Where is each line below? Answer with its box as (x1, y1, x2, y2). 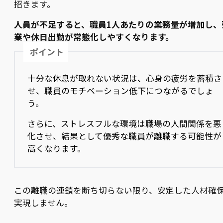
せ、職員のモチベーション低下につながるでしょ (27, 85, 214, 97)
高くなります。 (27, 142, 86, 155)
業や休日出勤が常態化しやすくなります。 (14, 31, 174, 43)
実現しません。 (14, 197, 73, 209)
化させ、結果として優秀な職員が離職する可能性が (27, 130, 222, 142)
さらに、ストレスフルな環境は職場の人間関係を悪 (27, 117, 222, 130)
